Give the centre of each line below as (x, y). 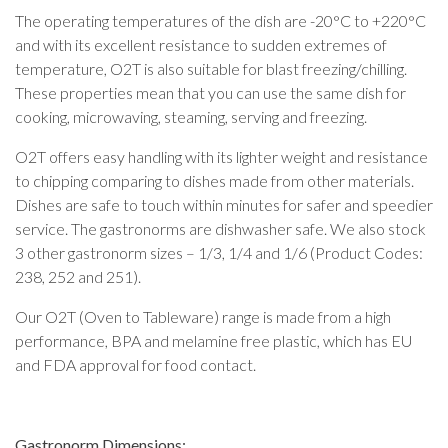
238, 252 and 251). (78, 276)
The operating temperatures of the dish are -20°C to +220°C (220, 20)
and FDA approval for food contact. (135, 364)
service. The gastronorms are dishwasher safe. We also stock (220, 228)
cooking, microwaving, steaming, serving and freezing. (191, 116)
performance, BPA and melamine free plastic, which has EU (213, 340)
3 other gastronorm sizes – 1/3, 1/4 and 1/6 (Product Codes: (219, 252)
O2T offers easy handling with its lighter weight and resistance (221, 156)
